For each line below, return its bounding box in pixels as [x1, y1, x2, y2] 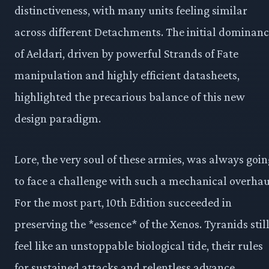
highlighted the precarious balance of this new [14, 90, 245, 104]
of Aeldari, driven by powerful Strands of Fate [14, 47, 238, 61]
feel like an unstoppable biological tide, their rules [14, 239, 263, 253]
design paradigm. [14, 112, 101, 125]
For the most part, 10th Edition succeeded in [14, 196, 232, 210]
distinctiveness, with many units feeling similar [14, 4, 247, 17]
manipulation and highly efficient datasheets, [14, 68, 240, 82]
